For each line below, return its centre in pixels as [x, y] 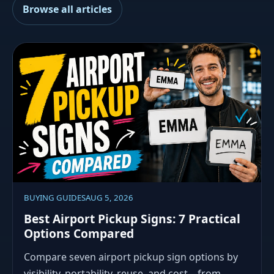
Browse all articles [67, 9]
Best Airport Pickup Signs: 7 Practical [132, 218]
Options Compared [79, 233]
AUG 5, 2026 [109, 198]
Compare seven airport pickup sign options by [131, 257]
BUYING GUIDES [54, 198]
